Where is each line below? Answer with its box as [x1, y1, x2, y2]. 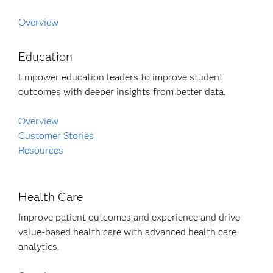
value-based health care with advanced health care [18, 226, 237, 238]
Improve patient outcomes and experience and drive [18, 211, 241, 223]
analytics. [18, 241, 60, 252]
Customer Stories [18, 130, 94, 141]
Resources [18, 144, 64, 156]
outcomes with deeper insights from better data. [18, 86, 227, 97]
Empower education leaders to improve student [18, 71, 224, 83]
